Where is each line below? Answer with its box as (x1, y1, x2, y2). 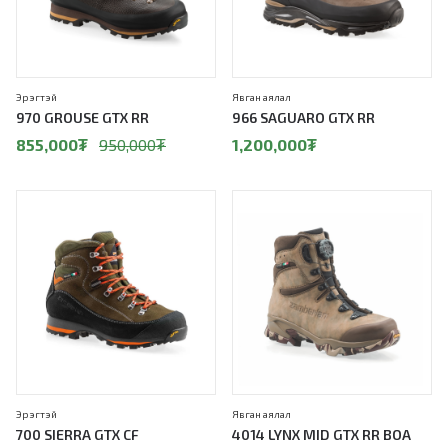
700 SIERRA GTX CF (16, 426, 139, 444)
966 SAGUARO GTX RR (232, 109, 375, 127)
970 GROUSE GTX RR (16, 109, 149, 127)
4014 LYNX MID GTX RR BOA (232, 426, 411, 444)
